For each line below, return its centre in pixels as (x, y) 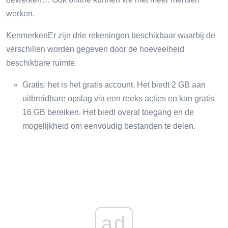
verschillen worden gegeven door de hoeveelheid (95, 49)
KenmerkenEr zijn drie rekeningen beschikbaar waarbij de (111, 35)
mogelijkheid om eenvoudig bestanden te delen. (109, 126)
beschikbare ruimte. (41, 63)
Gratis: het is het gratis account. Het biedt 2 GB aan (114, 84)
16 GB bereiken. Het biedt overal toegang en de (108, 112)
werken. (20, 13)
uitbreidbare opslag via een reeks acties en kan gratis (118, 98)
